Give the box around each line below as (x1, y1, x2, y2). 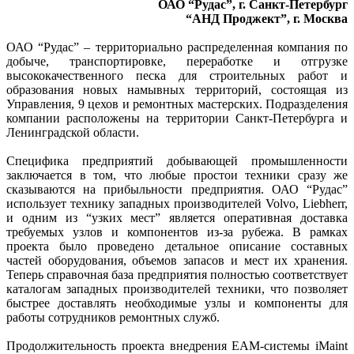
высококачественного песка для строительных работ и (6, 69, 348, 83)
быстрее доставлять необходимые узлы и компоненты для (6, 296, 348, 311)
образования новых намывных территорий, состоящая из (6, 83, 348, 97)
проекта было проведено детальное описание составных (6, 239, 348, 254)
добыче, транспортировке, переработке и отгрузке (6, 55, 348, 69)
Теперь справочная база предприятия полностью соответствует (6, 268, 348, 282)
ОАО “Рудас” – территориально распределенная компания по (6, 40, 348, 55)
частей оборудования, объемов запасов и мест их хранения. (6, 254, 348, 268)
